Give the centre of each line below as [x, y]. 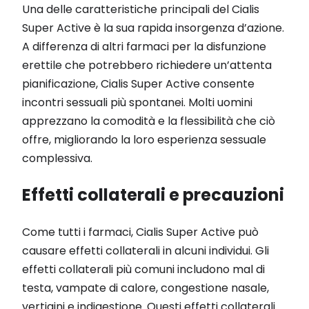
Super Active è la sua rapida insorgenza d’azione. [153, 28]
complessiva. [57, 158]
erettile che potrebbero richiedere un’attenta [147, 65]
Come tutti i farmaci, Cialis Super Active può [140, 232]
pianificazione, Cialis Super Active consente [138, 83]
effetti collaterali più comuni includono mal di [143, 269]
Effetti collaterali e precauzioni [153, 195]
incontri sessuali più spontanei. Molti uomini [137, 102]
